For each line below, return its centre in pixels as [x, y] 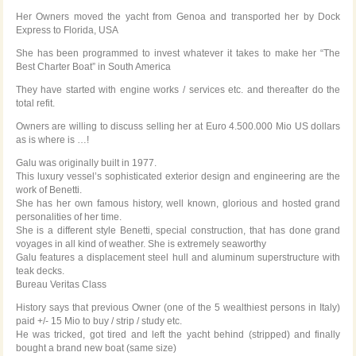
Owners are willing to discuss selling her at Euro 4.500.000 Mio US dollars [178, 127]
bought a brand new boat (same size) [96, 348]
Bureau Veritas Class [61, 285]
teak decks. [40, 271]
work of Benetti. [48, 190]
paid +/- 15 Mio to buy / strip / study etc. [99, 321]
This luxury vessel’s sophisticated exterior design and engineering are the [178, 177]
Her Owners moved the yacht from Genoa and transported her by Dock [178, 17]
